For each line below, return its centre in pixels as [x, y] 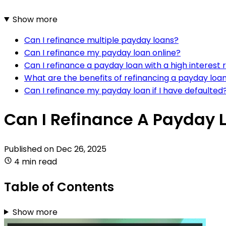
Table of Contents [59, 187]
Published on [30, 149]
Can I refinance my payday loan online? [102, 52]
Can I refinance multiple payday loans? [101, 40]
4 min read [36, 161]
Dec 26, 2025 [81, 149]
